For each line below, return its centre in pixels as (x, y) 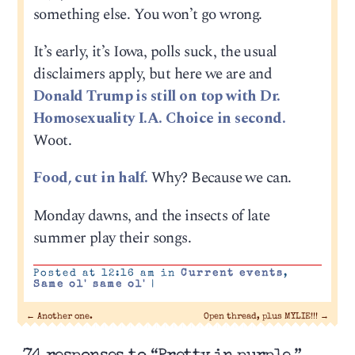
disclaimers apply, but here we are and (153, 74)
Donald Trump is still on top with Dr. (157, 97)
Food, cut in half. (90, 178)
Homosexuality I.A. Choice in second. (159, 119)
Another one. (64, 317)
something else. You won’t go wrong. (147, 15)
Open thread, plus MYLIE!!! (261, 317)
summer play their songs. (112, 238)
